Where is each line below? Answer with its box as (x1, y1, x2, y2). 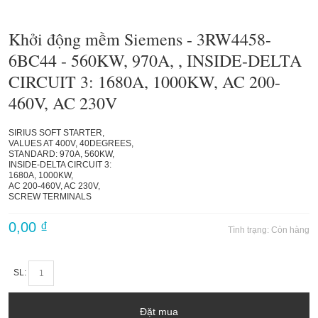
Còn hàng (271, 225, 309, 235)
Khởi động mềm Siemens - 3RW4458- (9, 28, 271, 51)
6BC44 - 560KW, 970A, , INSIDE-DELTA (9, 49, 302, 72)
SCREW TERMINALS (9, 192, 92, 202)
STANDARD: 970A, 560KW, (9, 149, 114, 159)
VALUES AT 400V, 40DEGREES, (9, 138, 133, 148)
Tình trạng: (228, 225, 271, 235)
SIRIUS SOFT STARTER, (9, 128, 104, 138)
